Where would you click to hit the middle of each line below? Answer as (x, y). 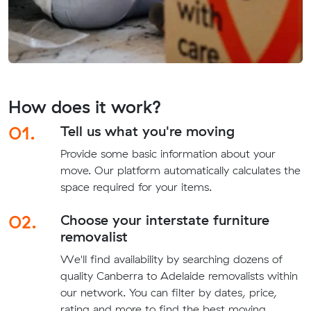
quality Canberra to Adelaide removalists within (179, 276)
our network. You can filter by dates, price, (168, 293)
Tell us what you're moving (147, 131)
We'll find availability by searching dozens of (171, 259)
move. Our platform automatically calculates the (180, 170)
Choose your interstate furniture (165, 220)
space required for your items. (136, 187)
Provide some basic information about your (168, 154)
